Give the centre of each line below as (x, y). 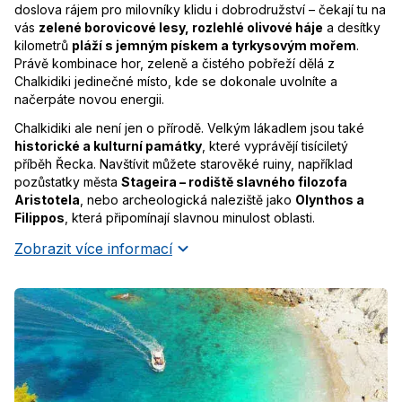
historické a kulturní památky (108, 146)
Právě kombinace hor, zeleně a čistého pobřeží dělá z (175, 63)
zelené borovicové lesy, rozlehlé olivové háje (181, 27)
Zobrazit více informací (93, 249)
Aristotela (47, 200)
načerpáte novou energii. (89, 99)
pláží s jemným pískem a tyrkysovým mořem (214, 45)
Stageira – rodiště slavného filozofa (234, 182)
